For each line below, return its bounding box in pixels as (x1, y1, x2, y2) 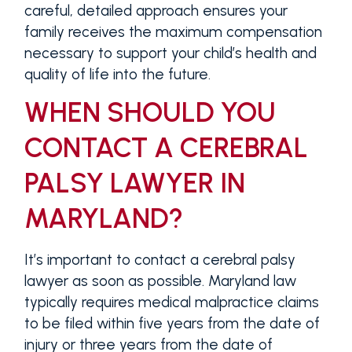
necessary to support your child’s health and (24, 43, 317, 62)
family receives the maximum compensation (24, 22, 322, 41)
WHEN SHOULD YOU (24, 96, 276, 130)
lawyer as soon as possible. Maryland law (24, 272, 296, 291)
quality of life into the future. (24, 64, 211, 83)
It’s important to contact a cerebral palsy (24, 251, 295, 269)
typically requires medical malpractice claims (24, 293, 319, 312)
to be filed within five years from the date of (24, 314, 320, 333)
